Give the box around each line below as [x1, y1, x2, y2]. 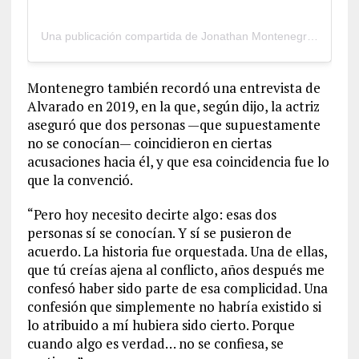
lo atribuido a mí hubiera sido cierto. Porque [26, 316, 295, 335]
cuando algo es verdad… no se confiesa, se [26, 334, 284, 353]
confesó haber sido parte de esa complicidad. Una [26, 279, 328, 298]
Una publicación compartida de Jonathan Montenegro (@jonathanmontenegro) [306, 30, 318, 43]
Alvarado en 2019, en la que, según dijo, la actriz [26, 97, 320, 116]
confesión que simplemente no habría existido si [26, 297, 321, 317]
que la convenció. [26, 171, 133, 190]
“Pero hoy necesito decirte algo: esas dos [26, 205, 276, 224]
